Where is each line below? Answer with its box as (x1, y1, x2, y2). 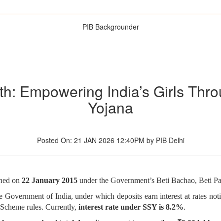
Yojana (88, 97, 133, 118)
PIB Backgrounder (82, 22, 139, 32)
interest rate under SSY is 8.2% (78, 203, 184, 212)
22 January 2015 (22, 176, 77, 185)
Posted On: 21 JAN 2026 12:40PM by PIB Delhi (37, 135, 184, 146)
